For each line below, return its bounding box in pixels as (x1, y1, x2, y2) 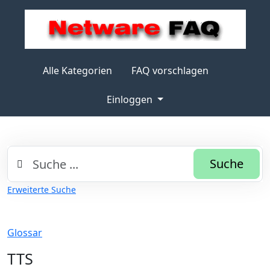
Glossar (7, 226, 42, 239)
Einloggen (107, 93, 155, 106)
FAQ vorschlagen (131, 64, 209, 77)
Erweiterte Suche (7, 184, 76, 195)
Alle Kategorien (42, 64, 112, 77)
